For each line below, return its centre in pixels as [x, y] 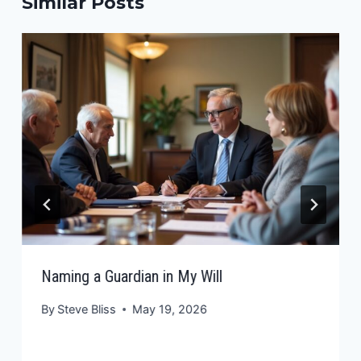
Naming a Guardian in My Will [132, 276]
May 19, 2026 [170, 309]
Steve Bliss [87, 309]
